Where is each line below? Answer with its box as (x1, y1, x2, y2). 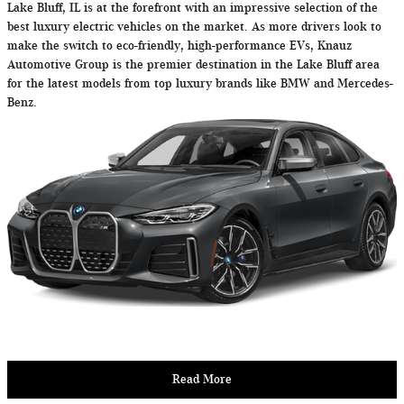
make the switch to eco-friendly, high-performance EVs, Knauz (7, 38, 352, 52)
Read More (172, 372, 232, 387)
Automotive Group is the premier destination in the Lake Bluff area (7, 57, 380, 71)
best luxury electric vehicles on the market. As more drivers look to (7, 19, 381, 33)
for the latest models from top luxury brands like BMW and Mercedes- (7, 76, 393, 90)
